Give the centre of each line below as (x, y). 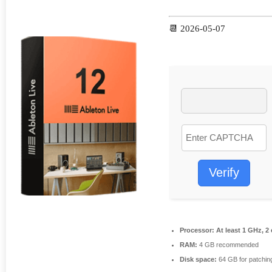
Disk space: (198, 259)
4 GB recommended (228, 244)
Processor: (197, 230)
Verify (224, 173)
